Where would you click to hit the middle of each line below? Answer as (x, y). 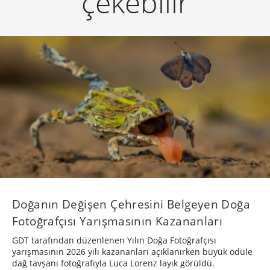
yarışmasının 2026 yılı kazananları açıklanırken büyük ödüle (132, 251)
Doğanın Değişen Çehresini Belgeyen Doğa (131, 204)
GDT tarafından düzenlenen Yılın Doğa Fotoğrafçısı (114, 240)
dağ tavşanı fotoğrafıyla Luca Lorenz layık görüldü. (113, 263)
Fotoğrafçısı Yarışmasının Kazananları (118, 221)
